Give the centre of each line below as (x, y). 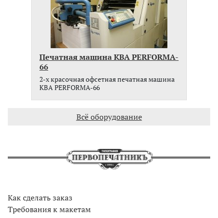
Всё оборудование (109, 117)
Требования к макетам (49, 209)
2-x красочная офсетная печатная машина (107, 79)
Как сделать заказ (40, 198)
